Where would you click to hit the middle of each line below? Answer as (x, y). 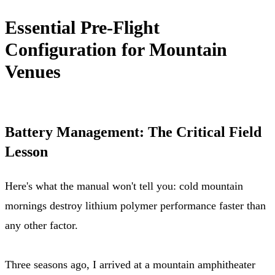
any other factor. (41, 225)
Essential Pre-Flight (82, 27)
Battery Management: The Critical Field (133, 132)
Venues (33, 71)
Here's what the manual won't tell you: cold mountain (124, 186)
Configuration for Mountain (116, 49)
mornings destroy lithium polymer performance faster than (135, 205)
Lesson (26, 151)
